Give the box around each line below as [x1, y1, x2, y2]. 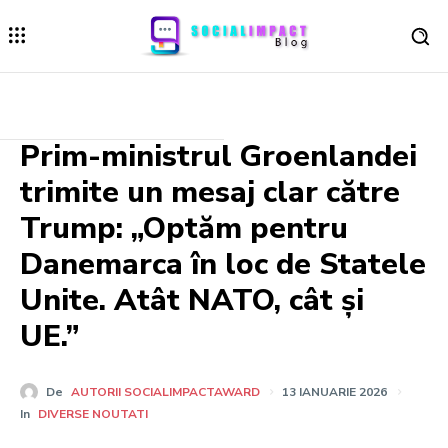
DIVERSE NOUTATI [38, 405, 148, 422]
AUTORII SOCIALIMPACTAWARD [71, 384, 260, 401]
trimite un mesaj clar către [20, 172, 400, 214]
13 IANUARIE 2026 [282, 384, 387, 401]
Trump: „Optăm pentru [20, 208, 348, 250]
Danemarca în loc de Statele [20, 244, 426, 286]
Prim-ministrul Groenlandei [20, 136, 417, 178]
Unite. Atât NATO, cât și [20, 280, 364, 322]
